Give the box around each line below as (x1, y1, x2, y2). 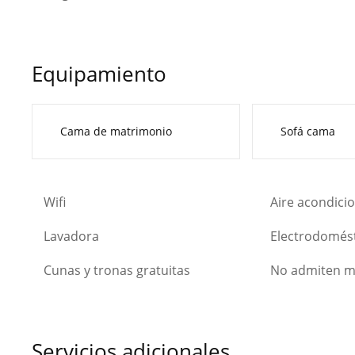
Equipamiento (32, 59, 166, 88)
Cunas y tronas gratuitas (44, 261, 190, 279)
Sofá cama (280, 124, 335, 139)
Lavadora (44, 227, 99, 245)
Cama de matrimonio (60, 124, 172, 139)
